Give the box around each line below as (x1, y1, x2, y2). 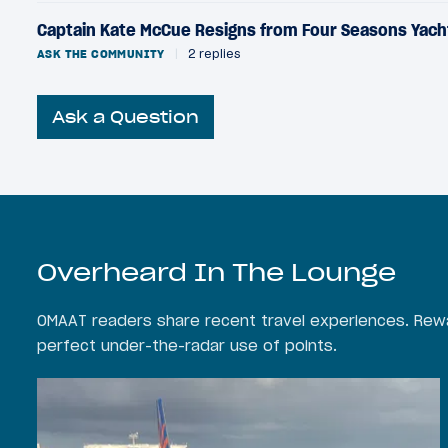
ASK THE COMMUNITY (37, 45, 165, 61)
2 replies (183, 45, 240, 61)
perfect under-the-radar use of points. (37, 336, 337, 356)
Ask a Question (52, 107, 200, 128)
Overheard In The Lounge (37, 257, 396, 288)
